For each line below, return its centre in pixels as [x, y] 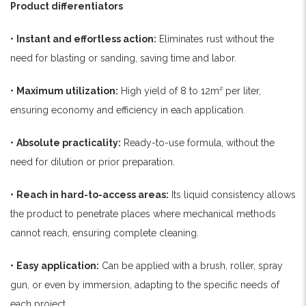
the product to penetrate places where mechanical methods [143, 213]
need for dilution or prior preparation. [93, 162]
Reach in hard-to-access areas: [93, 194]
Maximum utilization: [67, 91]
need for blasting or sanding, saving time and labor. [123, 58]
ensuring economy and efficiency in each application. [128, 110]
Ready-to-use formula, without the [198, 142]
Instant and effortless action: [86, 39]
